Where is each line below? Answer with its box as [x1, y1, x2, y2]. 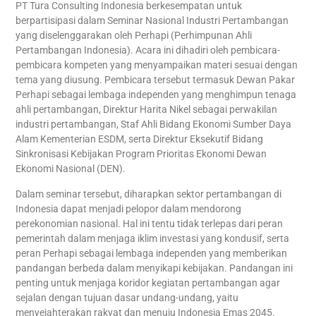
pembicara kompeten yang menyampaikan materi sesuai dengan [16, 59, 298, 72]
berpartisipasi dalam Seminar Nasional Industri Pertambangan [16, 15, 289, 28]
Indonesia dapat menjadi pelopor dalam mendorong [16, 202, 242, 215]
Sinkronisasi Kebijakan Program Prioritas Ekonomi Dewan [16, 148, 267, 161]
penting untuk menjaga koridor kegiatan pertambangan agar [16, 276, 281, 289]
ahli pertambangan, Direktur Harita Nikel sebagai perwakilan [16, 104, 278, 116]
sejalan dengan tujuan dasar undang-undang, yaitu [16, 291, 239, 304]
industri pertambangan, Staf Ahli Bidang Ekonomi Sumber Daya [16, 119, 292, 131]
